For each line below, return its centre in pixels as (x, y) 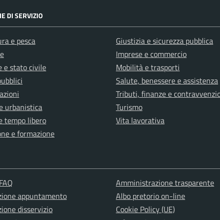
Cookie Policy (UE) (145, 209)
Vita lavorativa (140, 120)
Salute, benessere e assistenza (167, 81)
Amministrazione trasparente (165, 183)
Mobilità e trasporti (148, 67)
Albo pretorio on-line (150, 196)
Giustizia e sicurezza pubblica (165, 41)
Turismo (129, 107)
